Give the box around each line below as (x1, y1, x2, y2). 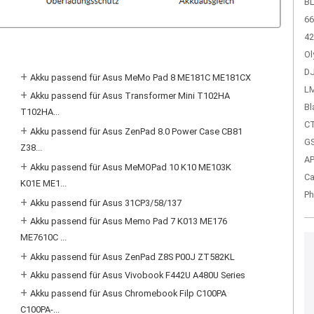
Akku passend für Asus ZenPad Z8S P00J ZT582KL (30, 252, 235, 262)
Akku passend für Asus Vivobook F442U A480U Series (30, 270, 246, 280)
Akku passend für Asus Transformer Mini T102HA (30, 90, 231, 101)
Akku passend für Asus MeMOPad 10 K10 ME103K (30, 162, 232, 172)
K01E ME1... (20, 178, 67, 191)
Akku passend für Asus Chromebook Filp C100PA (30, 288, 227, 299)
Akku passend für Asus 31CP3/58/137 (30, 198, 182, 208)
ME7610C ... (20, 232, 67, 245)
